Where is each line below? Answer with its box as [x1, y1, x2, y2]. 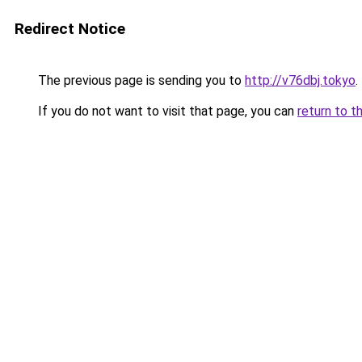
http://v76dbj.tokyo [245, 73, 356, 88]
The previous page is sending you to [35, 73, 245, 88]
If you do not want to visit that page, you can [35, 103, 297, 119]
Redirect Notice [15, 19, 125, 38]
